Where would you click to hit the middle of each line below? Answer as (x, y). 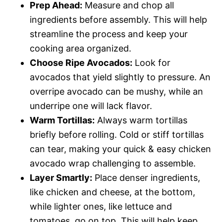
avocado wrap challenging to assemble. (113, 163)
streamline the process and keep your (109, 34)
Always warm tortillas (141, 120)
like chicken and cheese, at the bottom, (112, 192)
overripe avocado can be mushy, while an (116, 91)
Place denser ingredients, (146, 178)
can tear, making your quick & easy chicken (120, 149)
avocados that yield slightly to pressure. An (120, 77)
